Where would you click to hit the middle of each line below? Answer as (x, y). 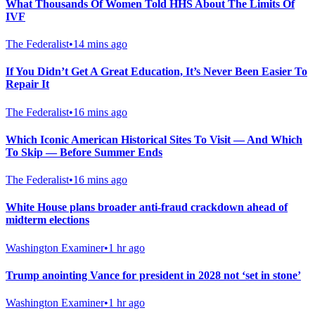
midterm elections (47, 220)
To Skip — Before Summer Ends (84, 152)
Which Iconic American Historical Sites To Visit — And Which (154, 139)
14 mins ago (100, 44)
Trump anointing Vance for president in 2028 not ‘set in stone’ (153, 275)
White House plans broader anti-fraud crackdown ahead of (147, 207)
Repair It (27, 84)
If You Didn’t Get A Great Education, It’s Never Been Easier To (156, 72)
